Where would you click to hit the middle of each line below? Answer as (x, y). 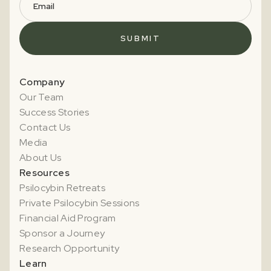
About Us (41, 157)
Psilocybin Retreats (63, 188)
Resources (44, 172)
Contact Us (45, 127)
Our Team (42, 97)
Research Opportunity (70, 248)
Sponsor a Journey (62, 233)
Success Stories (54, 112)
